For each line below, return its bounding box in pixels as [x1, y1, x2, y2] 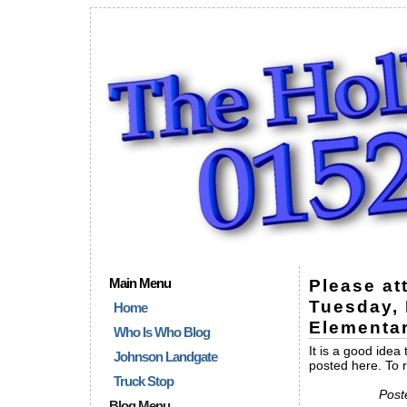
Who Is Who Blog [114, 324, 210, 340]
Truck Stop [114, 373, 174, 389]
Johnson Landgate [114, 349, 217, 364]
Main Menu [109, 275, 171, 291]
